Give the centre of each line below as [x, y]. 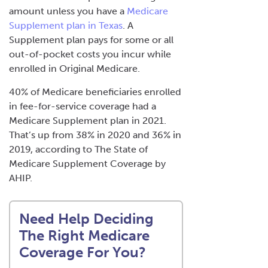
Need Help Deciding [86, 218]
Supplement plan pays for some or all [91, 39]
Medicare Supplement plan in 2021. [88, 120]
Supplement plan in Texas [66, 25]
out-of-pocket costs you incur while [90, 54]
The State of [121, 149]
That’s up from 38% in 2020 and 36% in [95, 135]
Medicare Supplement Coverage [81, 163]
